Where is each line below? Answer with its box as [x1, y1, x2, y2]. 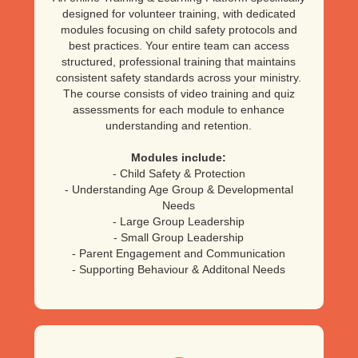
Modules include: [131, 150, 227, 164]
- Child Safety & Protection [112, 166, 245, 180]
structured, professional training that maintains [62, 54, 296, 68]
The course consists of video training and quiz [62, 86, 295, 100]
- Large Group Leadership [113, 214, 245, 228]
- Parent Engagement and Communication [72, 246, 286, 260]
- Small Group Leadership [113, 230, 245, 244]
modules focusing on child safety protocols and [60, 22, 297, 36]
